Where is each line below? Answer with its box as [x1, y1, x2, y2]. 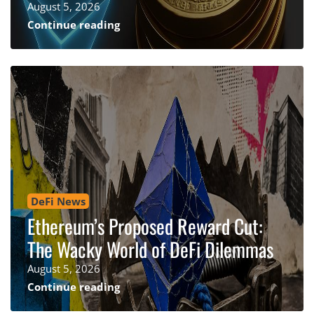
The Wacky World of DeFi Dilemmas [27, 234, 273, 264]
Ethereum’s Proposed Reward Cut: [27, 211, 263, 240]
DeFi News [31, 193, 86, 208]
